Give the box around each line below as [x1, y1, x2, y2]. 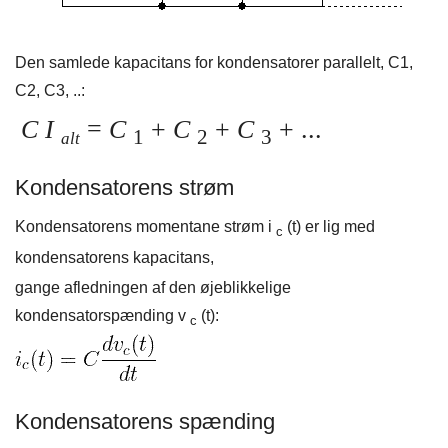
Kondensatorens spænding [15, 408, 275, 434]
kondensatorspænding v [15, 306, 190, 324]
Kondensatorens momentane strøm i [15, 218, 276, 236]
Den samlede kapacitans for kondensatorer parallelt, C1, [15, 54, 413, 72]
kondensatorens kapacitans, [15, 248, 214, 266]
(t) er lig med [283, 218, 375, 236]
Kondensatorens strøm [15, 175, 234, 201]
